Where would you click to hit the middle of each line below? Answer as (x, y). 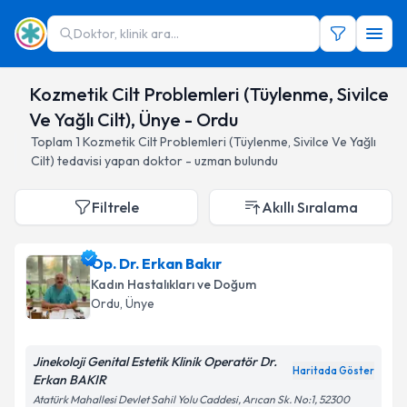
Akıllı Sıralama (310, 207)
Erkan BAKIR (69, 380)
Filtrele (115, 207)
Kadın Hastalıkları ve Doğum (174, 284)
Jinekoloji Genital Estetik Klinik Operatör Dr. (155, 362)
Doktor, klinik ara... (126, 34)
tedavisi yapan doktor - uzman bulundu (168, 161)
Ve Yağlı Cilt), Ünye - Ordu (133, 119)
